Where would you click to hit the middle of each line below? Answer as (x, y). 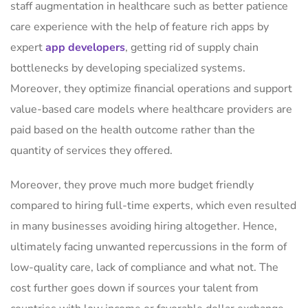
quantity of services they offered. (93, 151)
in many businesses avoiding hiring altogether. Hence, (144, 226)
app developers (85, 47)
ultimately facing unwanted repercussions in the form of (148, 247)
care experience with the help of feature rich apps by (140, 27)
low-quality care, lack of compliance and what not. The (144, 267)
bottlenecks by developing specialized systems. (128, 68)
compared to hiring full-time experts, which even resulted (153, 206)
